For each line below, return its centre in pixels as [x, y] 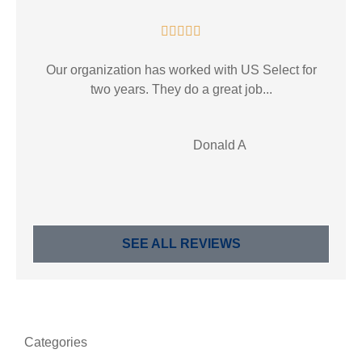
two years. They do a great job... [181, 89]
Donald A [219, 145]
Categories [56, 342]
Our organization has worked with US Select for [181, 69]
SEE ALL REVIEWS [181, 243]
